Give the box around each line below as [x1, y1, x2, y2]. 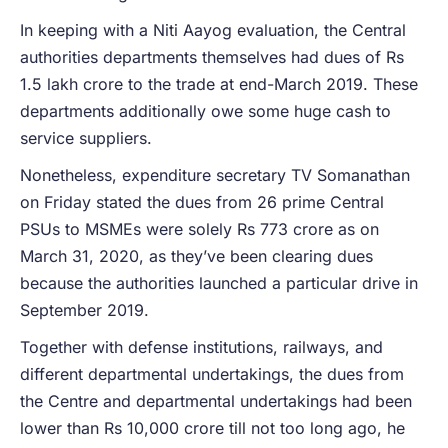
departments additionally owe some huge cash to [20, 100, 391, 121]
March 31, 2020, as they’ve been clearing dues [20, 245, 373, 266]
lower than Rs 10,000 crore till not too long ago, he [20, 417, 405, 438]
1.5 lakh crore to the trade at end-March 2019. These [20, 73, 418, 94]
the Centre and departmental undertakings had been [20, 390, 412, 411]
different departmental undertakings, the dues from [20, 363, 404, 384]
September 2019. [20, 299, 149, 320]
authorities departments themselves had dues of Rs [20, 46, 404, 67]
